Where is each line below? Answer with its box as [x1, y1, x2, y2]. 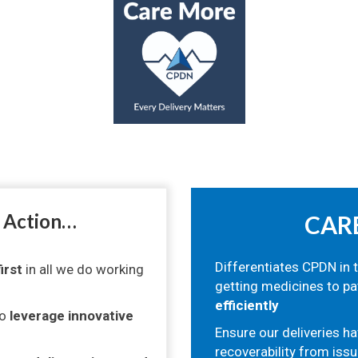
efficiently [215, 297, 279, 313]
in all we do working [22, 261, 144, 277]
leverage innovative [10, 308, 133, 324]
